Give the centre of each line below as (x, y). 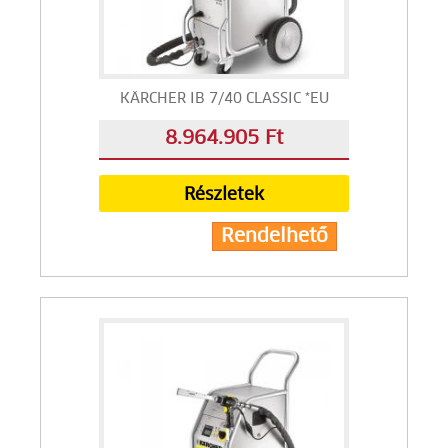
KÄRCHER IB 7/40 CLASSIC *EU (224, 99)
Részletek (224, 195)
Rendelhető (274, 236)
